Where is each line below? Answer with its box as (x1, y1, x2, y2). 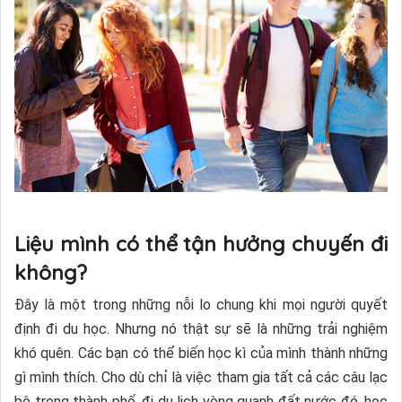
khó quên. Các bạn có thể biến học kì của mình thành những (14, 345, 388, 363)
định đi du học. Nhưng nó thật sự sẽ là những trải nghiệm (14, 320, 388, 338)
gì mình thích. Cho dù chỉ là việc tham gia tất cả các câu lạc (14, 369, 388, 387)
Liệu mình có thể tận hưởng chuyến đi (14, 231, 388, 258)
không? (14, 259, 87, 286)
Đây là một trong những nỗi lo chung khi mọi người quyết (14, 296, 388, 314)
